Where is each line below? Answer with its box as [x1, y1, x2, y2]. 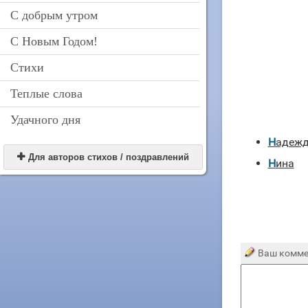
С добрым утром [19, 8, 98, 22]
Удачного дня [17, 113, 80, 126]
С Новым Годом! [19, 34, 98, 48]
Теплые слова [17, 87, 82, 100]
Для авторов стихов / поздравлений [28, 152, 189, 162]
